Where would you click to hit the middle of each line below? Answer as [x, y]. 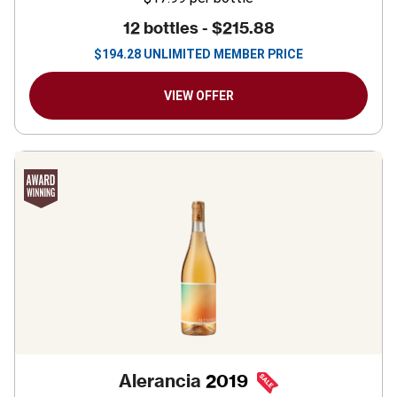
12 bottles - [167, 28]
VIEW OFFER [198, 96]
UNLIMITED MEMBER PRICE [223, 54]
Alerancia [160, 381]
